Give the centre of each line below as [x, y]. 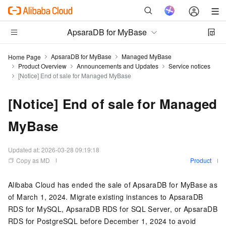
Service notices [189, 66]
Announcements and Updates [118, 66]
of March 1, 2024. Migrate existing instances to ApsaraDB [106, 197]
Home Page [24, 56]
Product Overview [42, 66]
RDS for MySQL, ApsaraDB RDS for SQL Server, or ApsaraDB [113, 209]
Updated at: [25, 150]
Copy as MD [33, 160]
